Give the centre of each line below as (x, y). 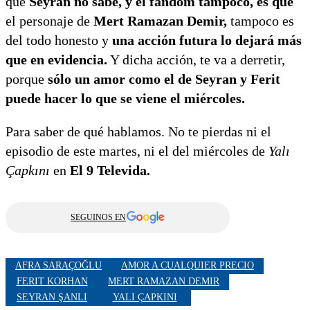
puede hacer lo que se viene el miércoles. (125, 98)
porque (27, 79)
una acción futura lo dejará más (207, 40)
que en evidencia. (56, 59)
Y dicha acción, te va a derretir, (196, 59)
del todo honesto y (59, 40)
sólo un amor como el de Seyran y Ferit (164, 79)
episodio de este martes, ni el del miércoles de (137, 151)
